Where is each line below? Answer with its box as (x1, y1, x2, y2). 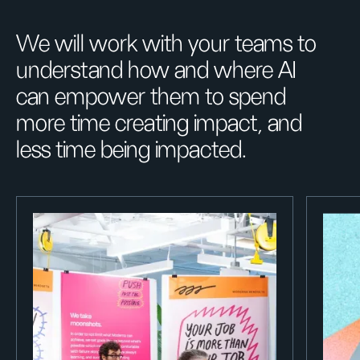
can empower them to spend (16, 85, 286, 110)
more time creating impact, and (16, 112, 302, 137)
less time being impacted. (16, 138, 247, 163)
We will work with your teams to (16, 32, 317, 57)
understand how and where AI (16, 59, 296, 84)
